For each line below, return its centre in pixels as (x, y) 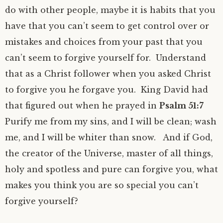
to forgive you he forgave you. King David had (107, 90)
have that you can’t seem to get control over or (107, 26)
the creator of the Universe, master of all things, (109, 153)
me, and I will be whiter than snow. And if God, (109, 137)
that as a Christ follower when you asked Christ (108, 74)
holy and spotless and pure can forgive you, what (111, 169)
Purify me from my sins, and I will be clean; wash (111, 121)
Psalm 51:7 (181, 106)
